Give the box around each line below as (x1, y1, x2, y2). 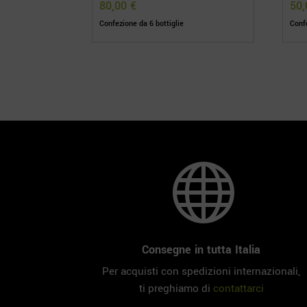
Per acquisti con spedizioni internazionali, (102, 263, 301, 279)
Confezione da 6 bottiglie (99, 19, 184, 29)
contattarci (212, 280, 264, 296)
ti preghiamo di (138, 280, 213, 296)
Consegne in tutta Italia (142, 241, 261, 258)
